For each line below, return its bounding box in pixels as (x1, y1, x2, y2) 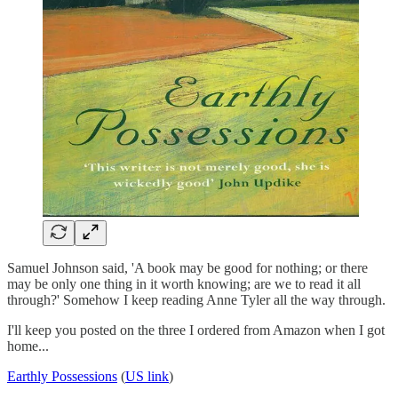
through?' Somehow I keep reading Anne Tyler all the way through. (7, 292, 386, 308)
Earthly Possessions (7, 369, 117, 385)
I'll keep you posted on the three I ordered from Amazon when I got (7, 322, 385, 338)
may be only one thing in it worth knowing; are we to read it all (7, 276, 361, 292)
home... (7, 338, 49, 354)
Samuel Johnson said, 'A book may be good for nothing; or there (7, 260, 368, 276)
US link (125, 369, 169, 385)
